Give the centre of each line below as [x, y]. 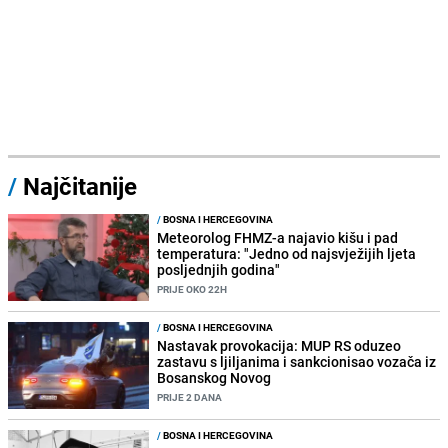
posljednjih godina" [219, 269]
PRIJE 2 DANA [190, 396]
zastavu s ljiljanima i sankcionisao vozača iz [297, 361]
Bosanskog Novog [214, 377]
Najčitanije [80, 185]
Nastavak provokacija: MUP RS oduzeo [279, 345]
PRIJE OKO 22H [192, 288]
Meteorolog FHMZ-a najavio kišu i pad [278, 237]
